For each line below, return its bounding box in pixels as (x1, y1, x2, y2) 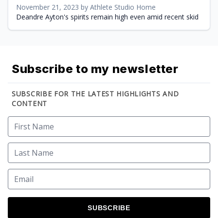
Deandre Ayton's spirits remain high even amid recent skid (16, 12, 199, 21)
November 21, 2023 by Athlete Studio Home (16, 2, 156, 12)
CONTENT (12, 98, 47, 108)
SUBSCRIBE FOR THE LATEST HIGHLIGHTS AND (12, 89, 179, 98)
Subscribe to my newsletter (12, 61, 179, 76)
